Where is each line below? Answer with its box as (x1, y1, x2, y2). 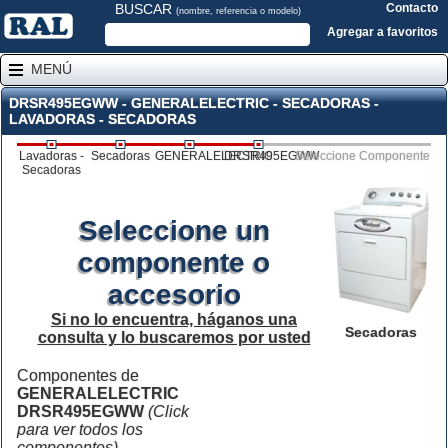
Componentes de (17, 367, 139, 384)
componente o (78, 247, 270, 278)
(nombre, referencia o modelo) (175, 6, 301, 16)
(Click (148, 403, 189, 420)
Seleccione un (78, 215, 270, 246)
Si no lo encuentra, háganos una (51, 311, 297, 328)
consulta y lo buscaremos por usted (37, 329, 311, 346)
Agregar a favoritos (327, 25, 438, 39)
